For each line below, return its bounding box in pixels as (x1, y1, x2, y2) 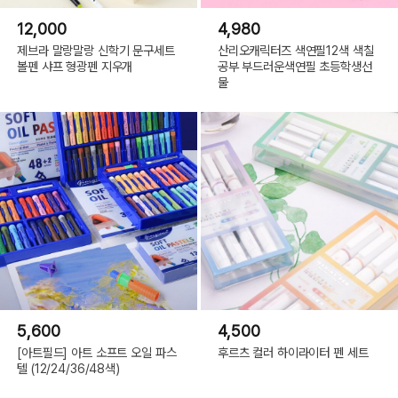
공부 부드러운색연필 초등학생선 (217, 59, 372, 75)
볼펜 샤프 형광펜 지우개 (17, 59, 133, 75)
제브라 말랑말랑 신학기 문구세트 (17, 43, 175, 59)
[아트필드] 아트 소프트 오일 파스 (17, 345, 177, 361)
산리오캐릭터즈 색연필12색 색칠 (217, 43, 374, 59)
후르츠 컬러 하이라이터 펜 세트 (217, 345, 369, 361)
